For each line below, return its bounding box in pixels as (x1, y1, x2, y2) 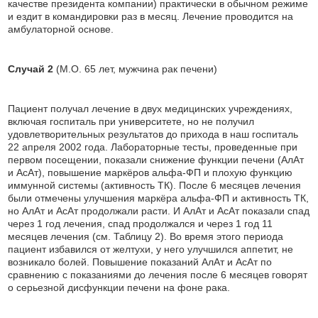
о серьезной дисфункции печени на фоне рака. (8, 282, 231, 293)
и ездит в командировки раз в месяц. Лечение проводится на (8, 11, 294, 22)
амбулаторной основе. (8, 23, 114, 35)
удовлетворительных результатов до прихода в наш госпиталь (8, 128, 299, 140)
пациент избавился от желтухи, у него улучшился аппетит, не (8, 243, 294, 255)
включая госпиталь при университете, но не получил (8, 116, 255, 127)
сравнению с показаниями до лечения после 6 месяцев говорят (8, 269, 308, 280)
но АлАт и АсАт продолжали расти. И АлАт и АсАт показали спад (8, 205, 310, 216)
